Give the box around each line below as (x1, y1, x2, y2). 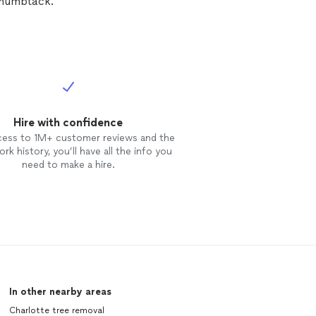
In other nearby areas (8, 286, 111, 298)
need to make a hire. (21, 159, 115, 171)
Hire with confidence (13, 116, 123, 129)
